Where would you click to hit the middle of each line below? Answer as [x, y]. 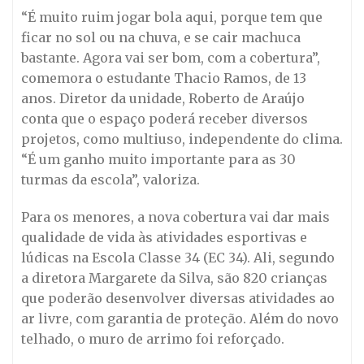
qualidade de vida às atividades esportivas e [164, 238]
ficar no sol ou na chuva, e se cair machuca [161, 38]
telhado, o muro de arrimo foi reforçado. [153, 339]
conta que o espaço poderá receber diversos [165, 119]
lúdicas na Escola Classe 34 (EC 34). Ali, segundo [178, 258]
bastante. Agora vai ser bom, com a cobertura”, [171, 58]
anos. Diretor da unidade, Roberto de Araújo [163, 99]
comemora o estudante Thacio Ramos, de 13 [164, 78]
